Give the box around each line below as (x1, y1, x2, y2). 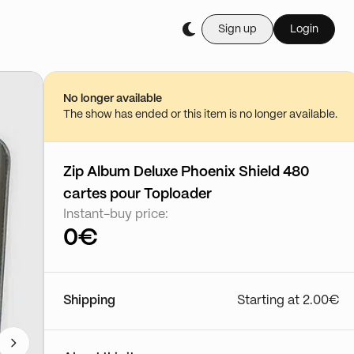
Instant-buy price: (63, 209, 168, 220)
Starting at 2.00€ (237, 295, 340, 307)
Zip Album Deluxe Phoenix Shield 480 (63, 165, 309, 179)
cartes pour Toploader (63, 187, 212, 201)
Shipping (63, 295, 115, 307)
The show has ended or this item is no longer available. (63, 109, 337, 120)
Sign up (218, 24, 257, 35)
